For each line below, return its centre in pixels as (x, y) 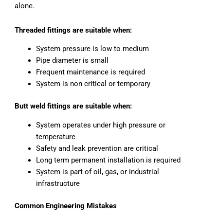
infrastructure (58, 183)
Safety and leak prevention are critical (97, 148)
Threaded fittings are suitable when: (73, 30)
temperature (55, 136)
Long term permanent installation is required (108, 160)
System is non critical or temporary (93, 84)
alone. (25, 6)
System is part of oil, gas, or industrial (97, 172)
